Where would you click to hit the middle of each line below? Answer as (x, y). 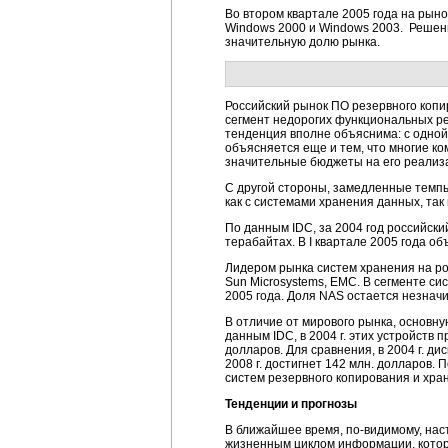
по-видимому (382, 430)
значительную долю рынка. (302, 42)
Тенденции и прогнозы (291, 404)
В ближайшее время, (285, 430)
